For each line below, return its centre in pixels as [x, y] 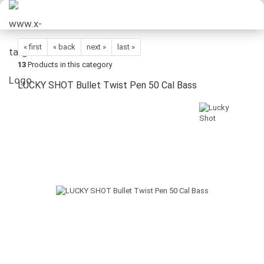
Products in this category [69, 65]
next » [96, 47]
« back [64, 47]
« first [33, 47]
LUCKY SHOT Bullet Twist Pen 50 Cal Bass [107, 85]
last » [126, 47]
